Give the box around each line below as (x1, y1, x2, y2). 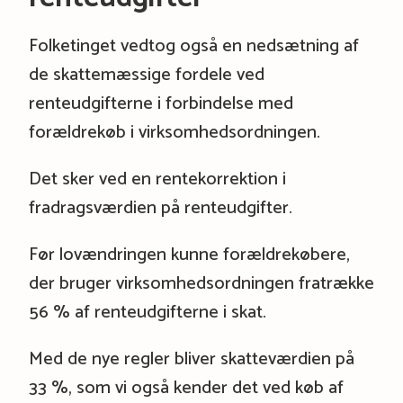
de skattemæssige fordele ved (28, 59, 264, 90)
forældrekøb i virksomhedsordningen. (28, 117, 320, 148)
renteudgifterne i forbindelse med (28, 88, 293, 119)
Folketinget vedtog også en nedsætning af (28, 31, 359, 61)
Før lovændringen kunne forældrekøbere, (28, 239, 350, 270)
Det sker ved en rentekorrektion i (28, 164, 286, 194)
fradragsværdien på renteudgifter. (28, 193, 292, 223)
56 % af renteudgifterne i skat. (28, 297, 266, 327)
